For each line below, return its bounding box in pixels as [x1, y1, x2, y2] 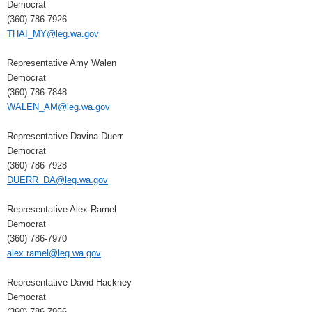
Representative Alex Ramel [7, 204, 116, 215]
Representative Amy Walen [7, 58, 116, 69]
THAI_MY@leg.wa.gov [7, 29, 99, 40]
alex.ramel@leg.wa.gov [7, 248, 101, 259]
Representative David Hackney [7, 277, 132, 288]
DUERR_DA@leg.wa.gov [7, 175, 108, 186]
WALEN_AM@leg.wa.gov [7, 102, 110, 113]
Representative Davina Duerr [7, 131, 123, 142]
